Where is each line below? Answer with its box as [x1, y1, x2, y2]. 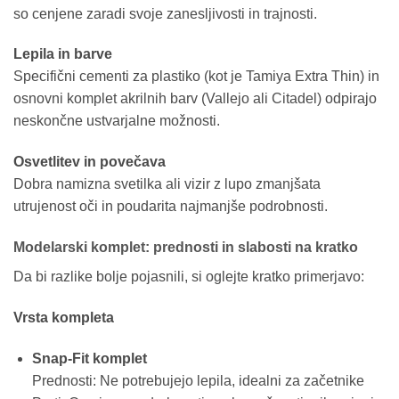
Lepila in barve [13, 46, 112, 62]
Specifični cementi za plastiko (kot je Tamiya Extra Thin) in [13, 69, 379, 85]
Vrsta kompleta [13, 309, 114, 325]
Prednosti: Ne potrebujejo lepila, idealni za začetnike [31, 372, 364, 388]
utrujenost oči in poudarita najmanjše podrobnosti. [13, 199, 328, 215]
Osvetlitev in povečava [13, 154, 166, 170]
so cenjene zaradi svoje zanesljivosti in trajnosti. [13, 5, 317, 21]
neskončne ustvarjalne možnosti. [13, 113, 220, 129]
